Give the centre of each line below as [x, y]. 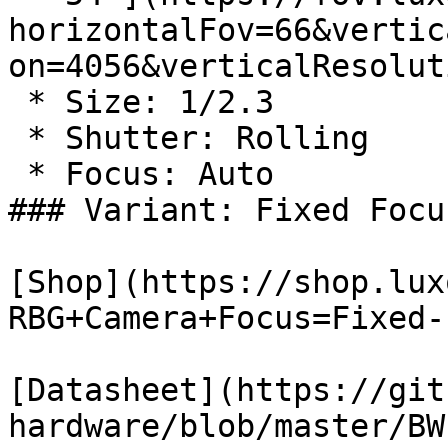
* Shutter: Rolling [17, 138]
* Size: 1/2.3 [17, 102]
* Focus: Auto [17, 174]
